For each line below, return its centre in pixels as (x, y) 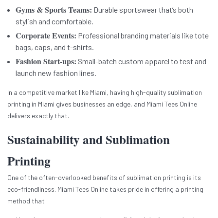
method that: (27, 201)
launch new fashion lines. (56, 73)
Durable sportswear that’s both (143, 10)
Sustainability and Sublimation (89, 140)
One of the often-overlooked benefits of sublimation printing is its (104, 178)
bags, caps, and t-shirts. (55, 47)
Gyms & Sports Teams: (54, 10)
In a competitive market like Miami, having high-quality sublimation (105, 92)
